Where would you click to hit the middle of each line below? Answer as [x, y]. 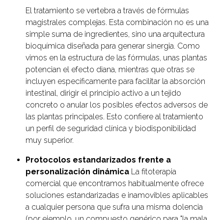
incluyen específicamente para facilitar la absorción [115, 82]
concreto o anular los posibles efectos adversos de [117, 105]
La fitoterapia [153, 172]
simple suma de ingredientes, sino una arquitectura [115, 34]
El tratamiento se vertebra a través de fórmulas [107, 11]
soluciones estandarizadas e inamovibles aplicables [117, 195]
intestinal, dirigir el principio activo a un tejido [103, 93]
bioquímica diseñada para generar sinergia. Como [113, 46]
